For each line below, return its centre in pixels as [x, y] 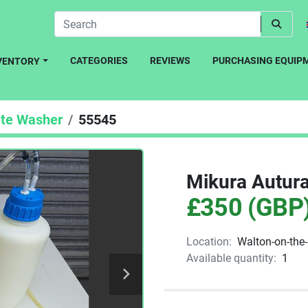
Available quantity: [231, 258]
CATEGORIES [102, 60]
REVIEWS [173, 60]
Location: [209, 242]
